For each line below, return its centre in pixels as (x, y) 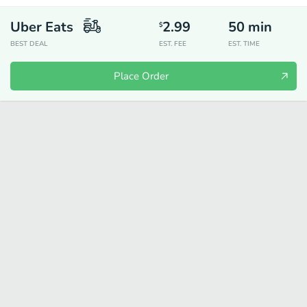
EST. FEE (173, 44)
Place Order (141, 76)
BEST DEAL (29, 44)
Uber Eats (42, 27)
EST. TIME (244, 44)
